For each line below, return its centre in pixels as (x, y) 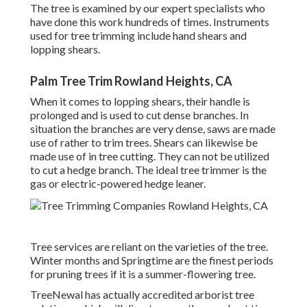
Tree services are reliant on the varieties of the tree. (149, 247)
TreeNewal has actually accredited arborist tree (142, 295)
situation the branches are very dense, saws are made (153, 129)
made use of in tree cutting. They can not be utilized (150, 156)
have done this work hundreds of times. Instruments (150, 22)
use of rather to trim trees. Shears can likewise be (144, 143)
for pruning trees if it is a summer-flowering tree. (143, 274)
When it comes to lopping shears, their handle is (140, 101)
